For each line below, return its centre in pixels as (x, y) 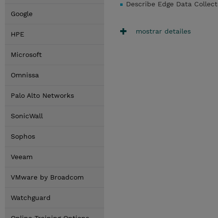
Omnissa (25, 75)
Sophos (23, 136)
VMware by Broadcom (47, 177)
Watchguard (31, 198)
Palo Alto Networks (42, 95)
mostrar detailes (163, 31)
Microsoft (26, 54)
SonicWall (27, 116)
